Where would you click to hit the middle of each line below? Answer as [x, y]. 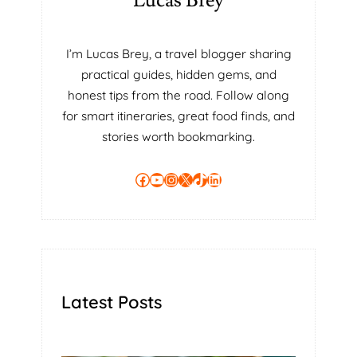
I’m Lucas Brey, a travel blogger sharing [178, 54]
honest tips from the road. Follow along [178, 96]
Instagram [170, 178]
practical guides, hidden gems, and [178, 75]
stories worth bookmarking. [178, 137]
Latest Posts [112, 301]
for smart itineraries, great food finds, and [178, 116]
